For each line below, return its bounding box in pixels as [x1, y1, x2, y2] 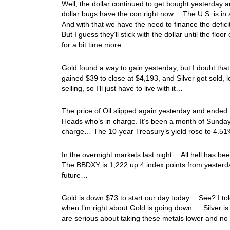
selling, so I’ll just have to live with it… [61, 84, 185, 92]
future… [61, 170, 90, 179]
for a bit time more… [61, 41, 130, 49]
